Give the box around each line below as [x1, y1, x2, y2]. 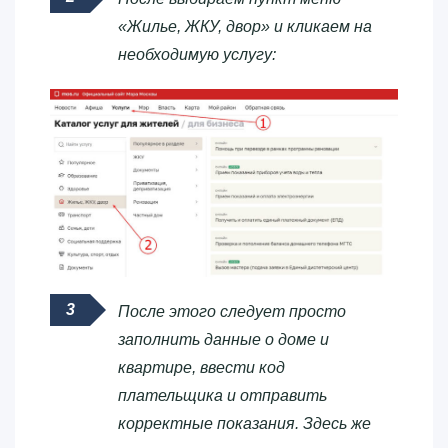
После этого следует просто [118, 302, 346, 320]
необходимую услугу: [118, 45, 276, 63]
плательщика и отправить [118, 386, 327, 404]
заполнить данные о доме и [118, 330, 329, 348]
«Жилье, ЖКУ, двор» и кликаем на [118, 17, 372, 35]
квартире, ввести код [118, 358, 285, 376]
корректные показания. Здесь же [118, 414, 371, 432]
